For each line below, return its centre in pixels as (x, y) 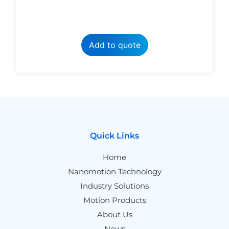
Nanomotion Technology (114, 171)
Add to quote (114, 45)
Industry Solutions (114, 186)
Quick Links (114, 135)
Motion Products (114, 200)
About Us (114, 214)
